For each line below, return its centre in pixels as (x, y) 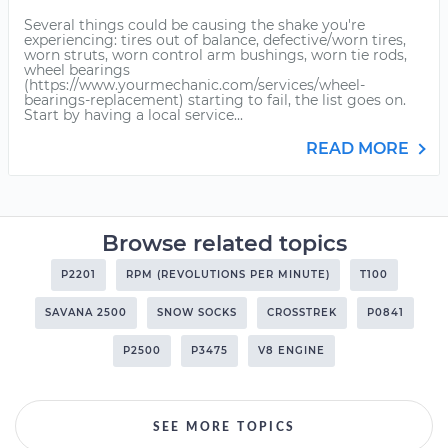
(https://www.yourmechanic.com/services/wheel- (194, 85)
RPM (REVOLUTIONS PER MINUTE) (227, 274)
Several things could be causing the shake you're (194, 25)
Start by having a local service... (133, 115)
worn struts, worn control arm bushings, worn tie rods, (215, 55)
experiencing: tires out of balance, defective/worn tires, (215, 40)
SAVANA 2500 (85, 312)
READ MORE (359, 148)
